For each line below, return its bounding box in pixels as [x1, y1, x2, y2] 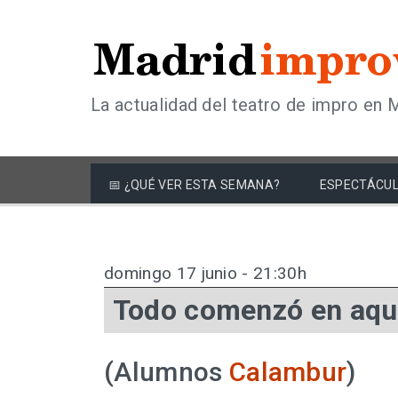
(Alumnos [104, 356, 229, 388]
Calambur [228, 356, 347, 388]
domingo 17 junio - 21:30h [104, 263, 306, 284]
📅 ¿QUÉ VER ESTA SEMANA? [108, 178, 281, 193]
